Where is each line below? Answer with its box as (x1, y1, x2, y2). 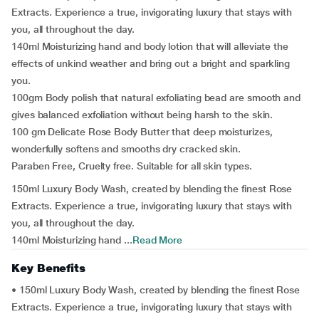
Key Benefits (11, 261, 86, 275)
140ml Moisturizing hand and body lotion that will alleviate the (11, 41, 288, 52)
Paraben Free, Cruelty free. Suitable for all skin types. (11, 160, 252, 172)
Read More (132, 234, 183, 246)
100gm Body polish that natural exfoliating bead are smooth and (11, 92, 301, 103)
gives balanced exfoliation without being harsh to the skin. (11, 109, 273, 120)
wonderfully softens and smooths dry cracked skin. (11, 143, 241, 155)
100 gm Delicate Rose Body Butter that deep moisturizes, (11, 126, 273, 137)
